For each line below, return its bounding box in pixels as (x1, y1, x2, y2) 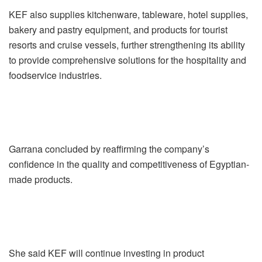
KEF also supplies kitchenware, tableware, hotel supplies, (9, 7, 248, 21)
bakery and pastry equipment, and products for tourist (9, 22, 227, 36)
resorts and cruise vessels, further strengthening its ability (9, 37, 245, 51)
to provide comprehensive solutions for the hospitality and (9, 53, 246, 67)
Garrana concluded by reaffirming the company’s (9, 142, 209, 156)
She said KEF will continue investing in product (9, 246, 204, 260)
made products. (9, 172, 73, 186)
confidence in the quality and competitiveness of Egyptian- (9, 157, 249, 171)
